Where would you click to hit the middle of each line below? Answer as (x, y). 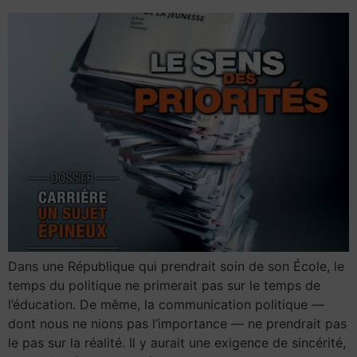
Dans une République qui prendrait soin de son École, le (176, 266)
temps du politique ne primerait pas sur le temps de (164, 285)
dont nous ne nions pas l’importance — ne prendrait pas (177, 323)
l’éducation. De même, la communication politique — (166, 304)
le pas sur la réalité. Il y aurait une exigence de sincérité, (177, 342)
